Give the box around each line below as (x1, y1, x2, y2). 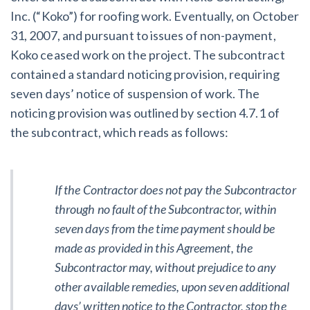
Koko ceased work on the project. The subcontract (10, 46, 285, 62)
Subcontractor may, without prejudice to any (55, 259, 277, 275)
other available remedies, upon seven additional (55, 278, 290, 294)
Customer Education (105, 30, 222, 45)
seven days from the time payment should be (55, 220, 275, 236)
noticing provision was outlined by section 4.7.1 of (10, 104, 280, 120)
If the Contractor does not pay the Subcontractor (55, 181, 296, 197)
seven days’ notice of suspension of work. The (10, 85, 260, 101)
